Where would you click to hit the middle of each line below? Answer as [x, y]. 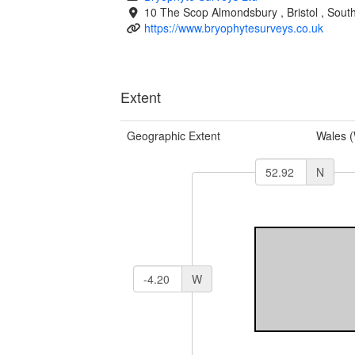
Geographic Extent [174, 135]
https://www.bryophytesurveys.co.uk [233, 27]
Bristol [303, 11]
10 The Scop [177, 11]
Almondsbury [246, 11]
